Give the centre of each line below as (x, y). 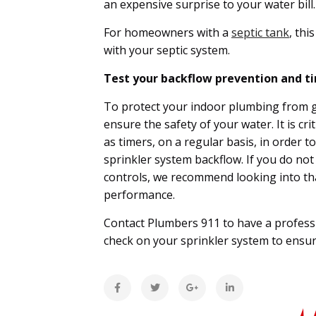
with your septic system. (168, 50)
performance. (141, 195)
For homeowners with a (168, 33)
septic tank (260, 33)
